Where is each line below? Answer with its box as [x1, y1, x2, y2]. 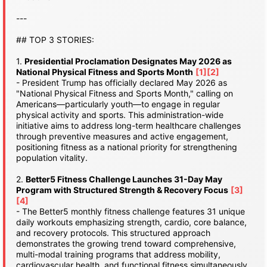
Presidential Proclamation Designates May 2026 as [24, 56, 232, 66]
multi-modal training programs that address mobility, [16, 249, 221, 259]
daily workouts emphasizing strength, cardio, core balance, [16, 217, 247, 227]
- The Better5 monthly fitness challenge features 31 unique [16, 206, 245, 216]
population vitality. [16, 153, 88, 163]
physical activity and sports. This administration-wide [16, 110, 223, 120]
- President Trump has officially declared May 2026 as [16, 77, 227, 88]
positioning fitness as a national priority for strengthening [16, 142, 237, 152]
